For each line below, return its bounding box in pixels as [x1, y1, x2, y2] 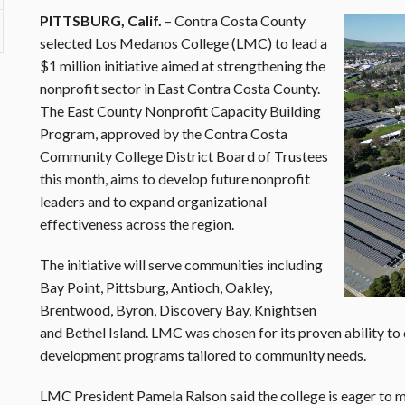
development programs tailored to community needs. [40, 346, 369, 363]
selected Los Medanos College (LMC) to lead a [40, 34, 327, 52]
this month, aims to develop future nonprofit [40, 170, 310, 187]
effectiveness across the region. [40, 215, 234, 232]
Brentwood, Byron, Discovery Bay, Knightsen [40, 301, 316, 318]
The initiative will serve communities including [40, 256, 323, 273]
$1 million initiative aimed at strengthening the [40, 57, 325, 74]
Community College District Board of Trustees [40, 147, 328, 165]
